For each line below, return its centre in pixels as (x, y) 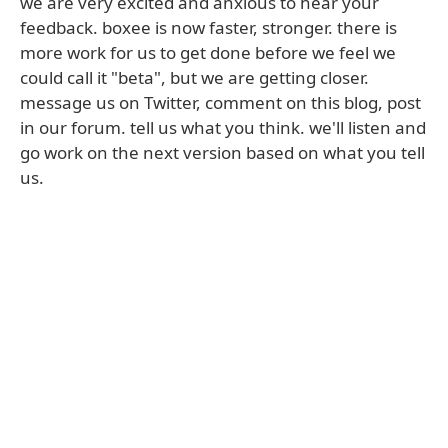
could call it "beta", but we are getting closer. (194, 77)
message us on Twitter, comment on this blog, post (220, 102)
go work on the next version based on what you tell (222, 152)
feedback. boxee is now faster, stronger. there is (208, 27)
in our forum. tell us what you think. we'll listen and (223, 127)
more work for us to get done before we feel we (208, 52)
